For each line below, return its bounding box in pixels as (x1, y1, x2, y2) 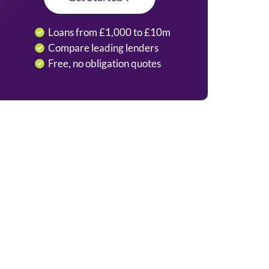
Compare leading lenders (48, 41, 159, 55)
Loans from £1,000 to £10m (48, 26, 171, 39)
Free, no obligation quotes (48, 57, 162, 70)
